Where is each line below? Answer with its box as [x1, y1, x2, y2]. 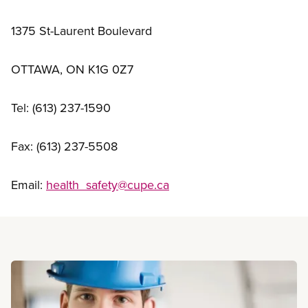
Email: [11, 176, 46, 194]
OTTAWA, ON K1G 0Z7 [11, 60, 133, 78]
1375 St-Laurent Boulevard [11, 22, 152, 40]
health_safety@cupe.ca [46, 176, 169, 194]
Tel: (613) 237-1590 [11, 99, 111, 117]
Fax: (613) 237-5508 [11, 137, 118, 155]
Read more [10, 257, 115, 289]
